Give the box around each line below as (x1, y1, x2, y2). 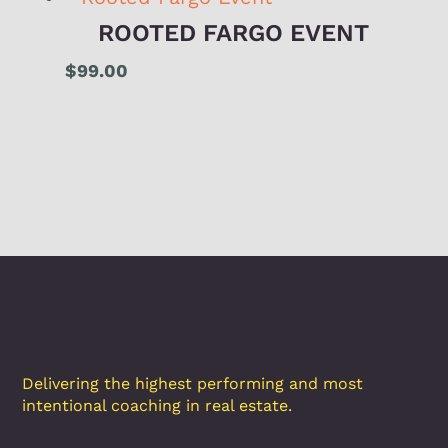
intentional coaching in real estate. (22, 396, 293, 415)
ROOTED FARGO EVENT (98, 19, 370, 48)
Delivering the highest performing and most (22, 374, 364, 393)
